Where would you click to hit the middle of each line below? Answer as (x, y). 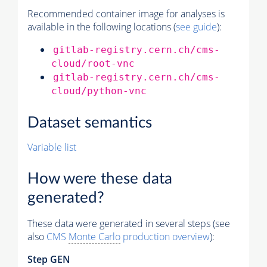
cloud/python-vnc (99, 91)
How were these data (100, 178)
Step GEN (49, 259)
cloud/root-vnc (93, 64)
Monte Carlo (94, 236)
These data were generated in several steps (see (129, 223)
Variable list (52, 148)
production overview (165, 236)
